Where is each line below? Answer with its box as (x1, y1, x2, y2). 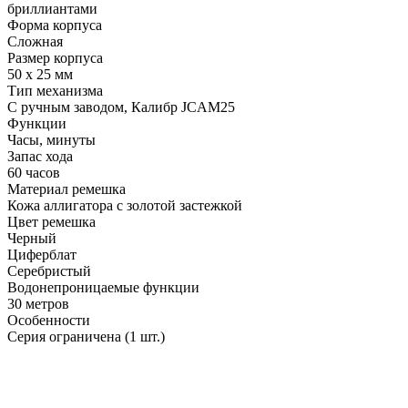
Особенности (7, 311, 90, 328)
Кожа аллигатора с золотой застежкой (7, 197, 242, 213)
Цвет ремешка (7, 213, 96, 229)
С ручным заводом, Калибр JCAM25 (7, 98, 235, 115)
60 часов (7, 164, 60, 180)
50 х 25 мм (7, 66, 73, 82)
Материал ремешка (7, 180, 126, 197)
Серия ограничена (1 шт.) (7, 328, 165, 344)
